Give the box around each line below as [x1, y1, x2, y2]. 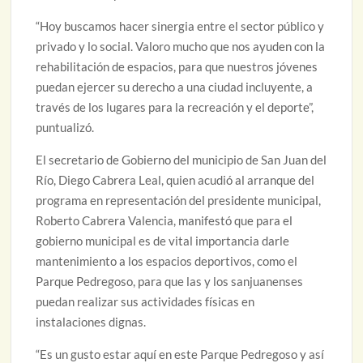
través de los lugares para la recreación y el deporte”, [36, 100, 314, 115]
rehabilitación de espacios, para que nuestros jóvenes [36, 59, 318, 75]
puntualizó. [36, 120, 95, 135]
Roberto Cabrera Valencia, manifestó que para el [36, 213, 293, 228]
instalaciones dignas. [36, 314, 147, 330]
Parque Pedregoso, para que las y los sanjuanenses [36, 274, 304, 289]
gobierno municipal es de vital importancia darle [36, 233, 290, 249]
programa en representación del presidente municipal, [36, 193, 322, 208]
